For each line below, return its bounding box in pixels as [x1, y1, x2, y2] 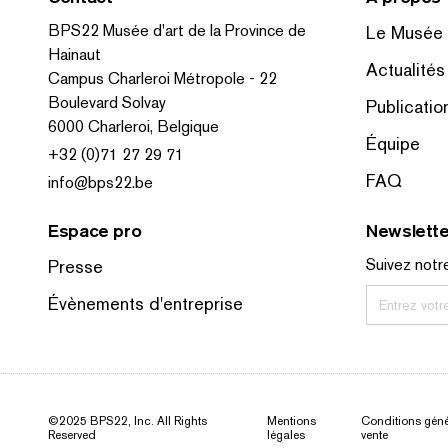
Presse [48, 255, 103, 278]
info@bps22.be [48, 172, 153, 193]
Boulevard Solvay [48, 92, 166, 113]
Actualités [366, 58, 445, 81]
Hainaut [48, 44, 101, 65]
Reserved [48, 427, 96, 443]
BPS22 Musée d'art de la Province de [48, 20, 306, 41]
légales [266, 427, 305, 443]
